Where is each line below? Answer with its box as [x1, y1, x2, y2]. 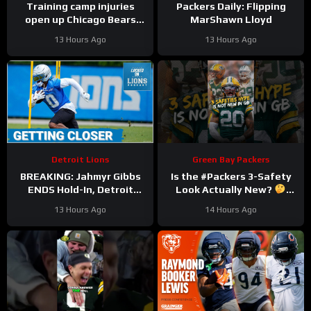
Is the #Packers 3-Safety [170, 170, 292, 182]
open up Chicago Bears [24, 13, 136, 25]
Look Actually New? [176, 183, 275, 195]
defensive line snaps [29, 40, 131, 51]
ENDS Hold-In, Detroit [27, 183, 133, 195]
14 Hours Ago [205, 204, 257, 215]
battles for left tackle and [16, 26, 144, 38]
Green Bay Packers [192, 154, 269, 165]
